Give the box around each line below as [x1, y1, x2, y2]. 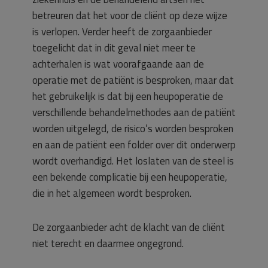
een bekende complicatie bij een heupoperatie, [32, 169, 227, 185]
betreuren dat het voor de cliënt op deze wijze [32, 8, 227, 23]
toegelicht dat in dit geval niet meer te [32, 40, 196, 56]
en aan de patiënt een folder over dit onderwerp [32, 137, 236, 153]
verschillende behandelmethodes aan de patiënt [32, 105, 236, 120]
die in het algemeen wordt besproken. [32, 185, 191, 201]
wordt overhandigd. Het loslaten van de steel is [32, 153, 234, 169]
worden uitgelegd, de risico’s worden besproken [32, 121, 233, 136]
